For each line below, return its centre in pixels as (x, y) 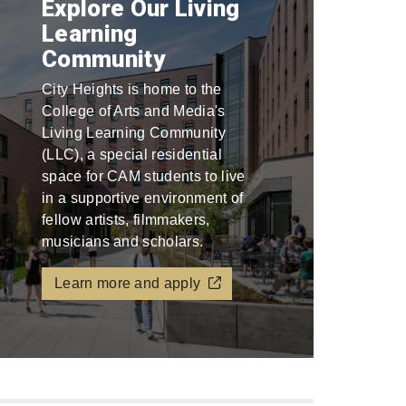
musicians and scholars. (122, 242)
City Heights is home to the (131, 89)
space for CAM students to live (143, 176)
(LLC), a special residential (131, 155)
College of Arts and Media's (133, 111)
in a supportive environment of (142, 198)
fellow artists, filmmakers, (126, 220)
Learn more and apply (127, 283)
